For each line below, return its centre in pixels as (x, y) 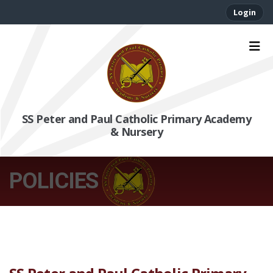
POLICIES (54, 181)
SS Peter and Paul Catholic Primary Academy (136, 119)
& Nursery (136, 132)
